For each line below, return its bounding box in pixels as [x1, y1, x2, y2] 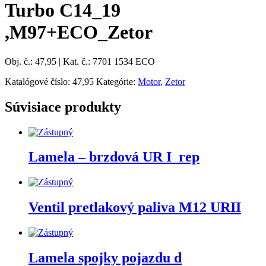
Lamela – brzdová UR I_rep [28, 149, 199, 165]
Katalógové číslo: [5, 76, 72, 87]
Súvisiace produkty [5, 99, 121, 115]
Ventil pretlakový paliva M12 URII [28, 199, 241, 216]
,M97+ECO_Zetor [5, 21, 153, 43]
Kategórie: [96, 76, 138, 87]
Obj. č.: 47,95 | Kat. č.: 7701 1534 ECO [5, 56, 155, 66]
